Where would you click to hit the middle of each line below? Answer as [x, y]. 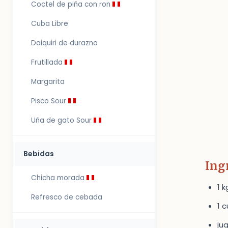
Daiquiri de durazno [64, 43]
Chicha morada [59, 178]
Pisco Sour [50, 101]
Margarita [48, 82]
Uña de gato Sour [62, 120]
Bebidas [39, 154]
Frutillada [48, 62]
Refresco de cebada [67, 197]
